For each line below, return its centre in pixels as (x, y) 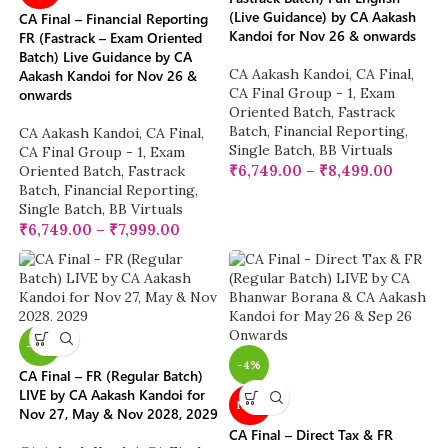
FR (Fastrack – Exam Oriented (111, 38)
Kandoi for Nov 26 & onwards (322, 36)
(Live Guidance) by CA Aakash (322, 17)
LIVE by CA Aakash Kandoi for (112, 395)
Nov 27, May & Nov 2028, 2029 (119, 414)
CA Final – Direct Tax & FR (311, 435)
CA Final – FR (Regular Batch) (111, 376)
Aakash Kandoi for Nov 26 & (108, 76)
